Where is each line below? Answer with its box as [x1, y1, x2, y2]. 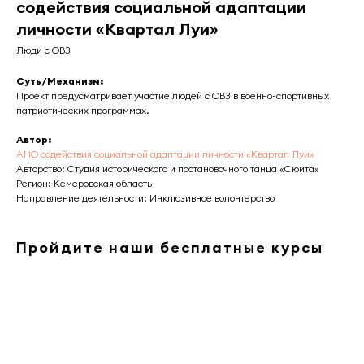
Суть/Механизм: [16, 75, 103, 87]
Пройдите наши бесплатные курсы [16, 238, 323, 257]
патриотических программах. [16, 104, 149, 116]
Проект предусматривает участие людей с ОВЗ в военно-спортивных [16, 89, 329, 102]
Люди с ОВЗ [16, 44, 71, 56]
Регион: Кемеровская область [16, 177, 152, 189]
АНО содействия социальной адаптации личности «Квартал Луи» [16, 148, 314, 160]
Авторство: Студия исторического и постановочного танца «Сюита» [16, 162, 319, 175]
